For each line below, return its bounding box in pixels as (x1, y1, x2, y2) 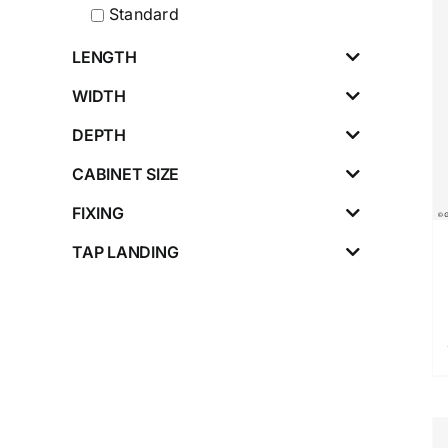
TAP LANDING (72, 242, 179, 262)
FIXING (72, 203, 124, 223)
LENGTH (72, 47, 137, 67)
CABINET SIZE (72, 164, 180, 184)
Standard (109, 4, 179, 24)
